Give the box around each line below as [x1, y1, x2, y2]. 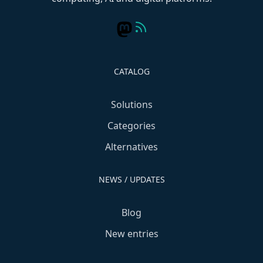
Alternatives [105, 140, 158, 153]
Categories [107, 119, 156, 132]
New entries [104, 227, 159, 240]
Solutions [110, 98, 153, 111]
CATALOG [113, 66, 150, 77]
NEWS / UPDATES [98, 174, 165, 185]
